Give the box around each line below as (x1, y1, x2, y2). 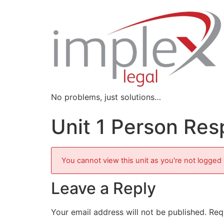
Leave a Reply (51, 178, 156, 198)
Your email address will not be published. (51, 207, 206, 217)
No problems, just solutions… (51, 92, 161, 102)
